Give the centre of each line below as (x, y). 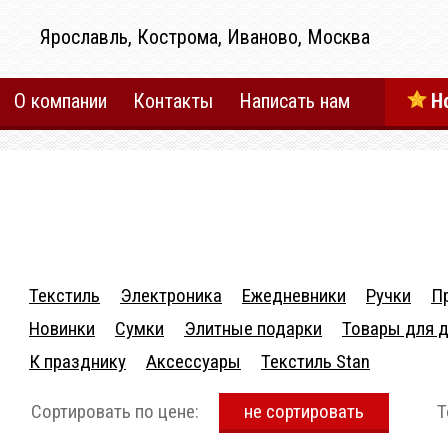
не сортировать (304, 411)
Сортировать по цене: (115, 411)
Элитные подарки (253, 328)
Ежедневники (294, 295)
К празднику (77, 361)
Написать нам (294, 101)
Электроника (171, 295)
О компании (60, 101)
